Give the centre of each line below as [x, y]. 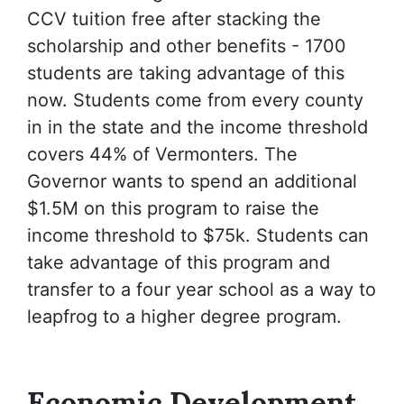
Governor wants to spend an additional [192, 181]
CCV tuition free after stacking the [174, 19]
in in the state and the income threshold [197, 127]
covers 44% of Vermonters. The [162, 154]
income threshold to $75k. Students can [198, 235]
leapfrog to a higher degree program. [184, 317]
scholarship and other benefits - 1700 [187, 46]
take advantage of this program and [179, 262]
